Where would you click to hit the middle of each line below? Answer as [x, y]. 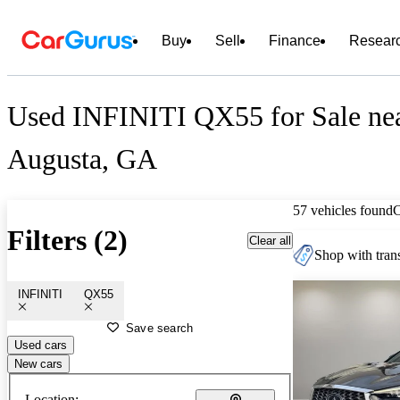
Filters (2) [67, 241]
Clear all [270, 240]
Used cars [41, 345]
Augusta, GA [82, 159]
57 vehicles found [343, 210]
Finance [295, 41]
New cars [38, 363]
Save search [160, 328]
